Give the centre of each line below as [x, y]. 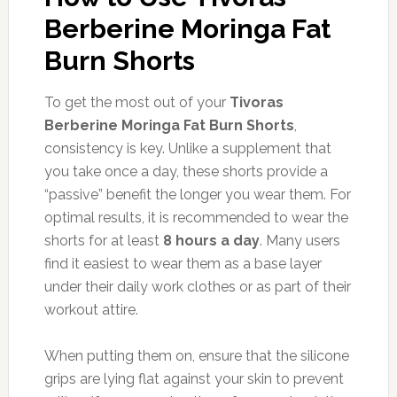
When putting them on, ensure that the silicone [196, 355]
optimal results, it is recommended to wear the [196, 217]
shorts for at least [103, 240]
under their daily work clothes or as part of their [197, 286]
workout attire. [91, 309]
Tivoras [256, 102]
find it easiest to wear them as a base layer [183, 263]
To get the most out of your [136, 102]
